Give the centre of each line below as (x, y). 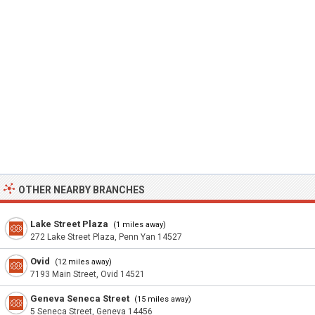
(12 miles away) (82, 262)
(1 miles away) (139, 225)
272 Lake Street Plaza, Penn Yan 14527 (106, 237)
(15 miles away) (162, 299)
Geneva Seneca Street (80, 298)
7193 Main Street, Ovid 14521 (88, 274)
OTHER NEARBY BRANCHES (82, 190)
